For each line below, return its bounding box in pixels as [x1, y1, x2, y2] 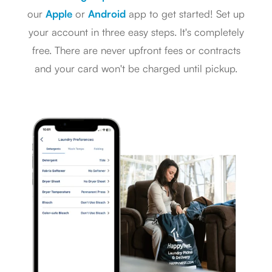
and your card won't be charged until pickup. [35, 62, 237, 75]
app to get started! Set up [129, 7, 245, 20]
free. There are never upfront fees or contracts [32, 44, 240, 56]
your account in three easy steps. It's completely [28, 25, 244, 38]
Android [88, 7, 126, 20]
